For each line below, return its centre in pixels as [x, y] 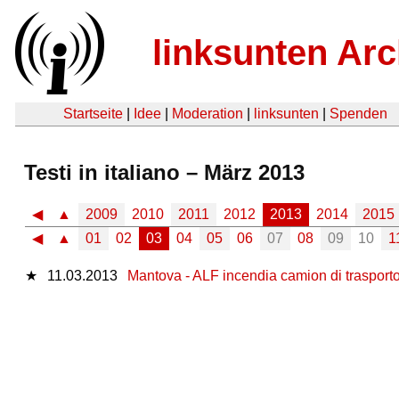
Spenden [358, 114]
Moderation [208, 114]
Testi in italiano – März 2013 [164, 172]
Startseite [93, 114]
